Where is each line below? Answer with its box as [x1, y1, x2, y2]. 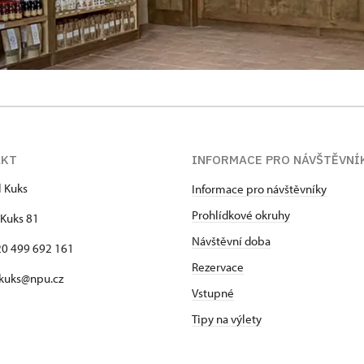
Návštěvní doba [192, 233, 271, 249]
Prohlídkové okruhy [192, 207, 290, 223]
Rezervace [192, 259, 244, 275]
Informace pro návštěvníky [192, 181, 327, 197]
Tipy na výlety [192, 311, 262, 327]
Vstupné [192, 285, 234, 301]
